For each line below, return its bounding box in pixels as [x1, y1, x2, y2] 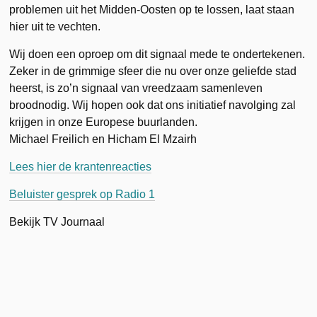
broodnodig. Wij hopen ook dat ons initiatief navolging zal [9, 98, 296, 111]
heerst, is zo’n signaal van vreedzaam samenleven [9, 81, 263, 94]
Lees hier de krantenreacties [9, 160, 152, 173]
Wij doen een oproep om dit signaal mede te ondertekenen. [9, 47, 306, 60]
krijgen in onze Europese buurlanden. [9, 115, 198, 128]
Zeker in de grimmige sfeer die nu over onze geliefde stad [9, 64, 297, 77]
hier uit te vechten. [9, 20, 101, 33]
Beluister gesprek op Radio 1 [9, 188, 156, 200]
